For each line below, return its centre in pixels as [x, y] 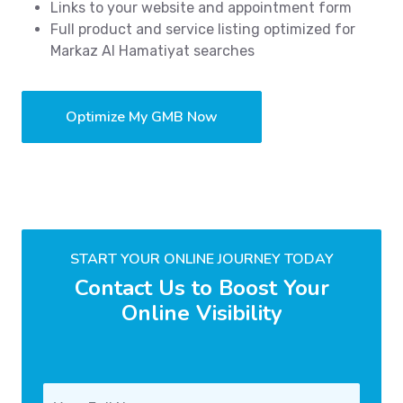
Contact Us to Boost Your [201, 288]
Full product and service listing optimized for [203, 30]
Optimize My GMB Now [142, 117]
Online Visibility [201, 313]
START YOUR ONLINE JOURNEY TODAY [201, 260]
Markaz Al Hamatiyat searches [152, 51]
